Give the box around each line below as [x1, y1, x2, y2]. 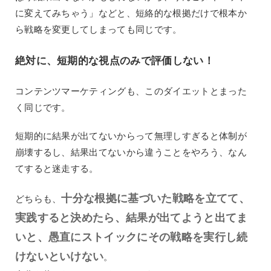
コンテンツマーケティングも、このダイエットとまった [15, 85, 247, 97]
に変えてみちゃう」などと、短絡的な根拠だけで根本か [15, 7, 247, 19]
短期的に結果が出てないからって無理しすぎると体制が [15, 130, 247, 142]
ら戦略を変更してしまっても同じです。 [15, 24, 182, 36]
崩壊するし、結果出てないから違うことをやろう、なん [15, 146, 247, 158]
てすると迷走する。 [15, 163, 99, 175]
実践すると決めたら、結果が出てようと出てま [15, 211, 248, 224]
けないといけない [15, 250, 104, 263]
